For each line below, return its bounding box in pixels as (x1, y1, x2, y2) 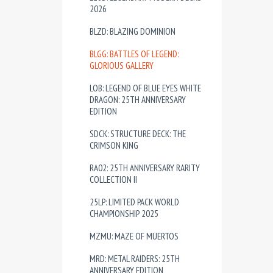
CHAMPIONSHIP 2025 (90, 208, 158, 219)
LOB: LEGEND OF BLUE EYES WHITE (90, 82, 201, 94)
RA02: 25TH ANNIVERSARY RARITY (90, 162, 200, 174)
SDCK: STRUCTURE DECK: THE (90, 128, 186, 140)
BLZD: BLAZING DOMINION (90, 26, 175, 37)
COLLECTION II (90, 174, 137, 185)
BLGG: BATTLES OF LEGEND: (90, 48, 179, 60)
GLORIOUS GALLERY (90, 60, 154, 71)
